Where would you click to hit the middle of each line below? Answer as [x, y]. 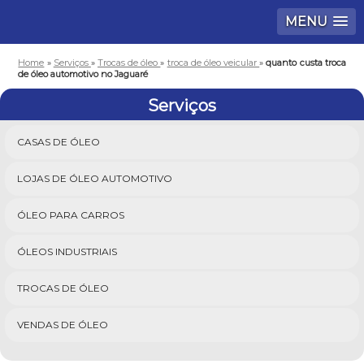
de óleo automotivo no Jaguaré [83, 74]
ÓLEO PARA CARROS [71, 215]
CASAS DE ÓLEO [58, 142]
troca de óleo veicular [213, 63]
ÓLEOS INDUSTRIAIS [67, 251]
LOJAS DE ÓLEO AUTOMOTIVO [95, 178]
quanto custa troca [306, 63]
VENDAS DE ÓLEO [63, 325]
